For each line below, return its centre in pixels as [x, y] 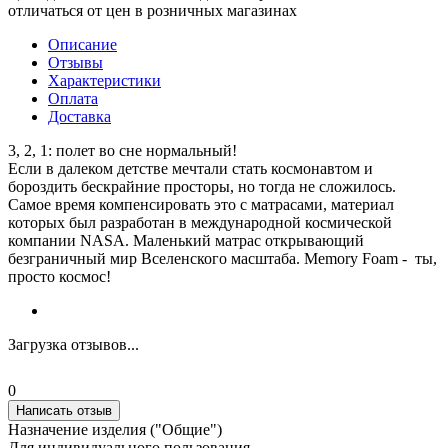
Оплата [73, 98]
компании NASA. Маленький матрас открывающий [186, 240]
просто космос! [59, 276]
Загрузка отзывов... [73, 344]
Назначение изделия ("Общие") [115, 429]
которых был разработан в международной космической [200, 222]
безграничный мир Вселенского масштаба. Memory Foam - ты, [222, 258]
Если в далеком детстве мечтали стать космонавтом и [190, 168]
